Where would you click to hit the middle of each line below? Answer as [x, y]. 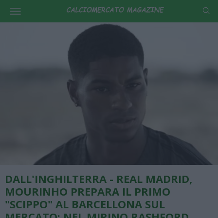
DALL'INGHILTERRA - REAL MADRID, [99, 178]
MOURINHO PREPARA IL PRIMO [88, 191]
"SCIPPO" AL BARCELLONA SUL [85, 204]
